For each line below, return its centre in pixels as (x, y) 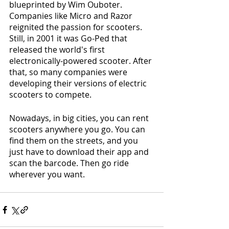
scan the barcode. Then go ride (70, 163)
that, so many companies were (69, 72)
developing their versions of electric (79, 83)
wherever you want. (47, 174)
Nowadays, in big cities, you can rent (80, 118)
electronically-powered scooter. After (82, 61)
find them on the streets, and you (75, 141)
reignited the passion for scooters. (77, 27)
